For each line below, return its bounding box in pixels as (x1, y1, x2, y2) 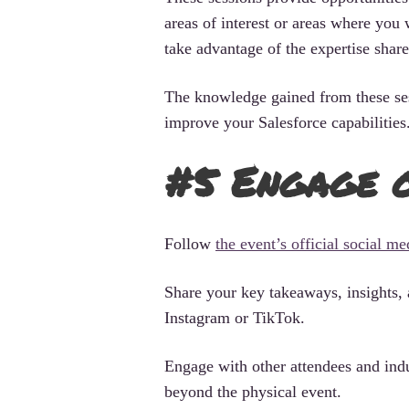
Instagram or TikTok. (164, 308, 305, 327)
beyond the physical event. (164, 382, 341, 401)
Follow (164, 234, 215, 253)
